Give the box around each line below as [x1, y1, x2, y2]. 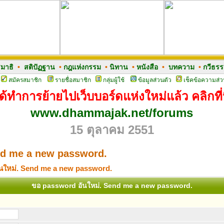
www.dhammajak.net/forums [30, 106, 193, 119]
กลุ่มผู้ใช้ [102, 76, 124, 83]
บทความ [168, 63, 194, 71]
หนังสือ [136, 63, 158, 71]
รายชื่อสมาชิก [54, 76, 91, 83]
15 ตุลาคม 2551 [69, 123, 154, 136]
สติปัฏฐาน [23, 63, 55, 71]
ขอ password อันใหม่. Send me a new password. [31, 181, 192, 189]
